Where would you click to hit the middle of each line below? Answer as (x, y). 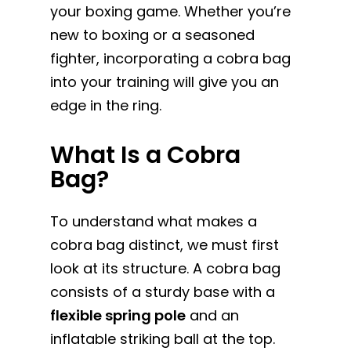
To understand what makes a (154, 221)
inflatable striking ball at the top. (163, 338)
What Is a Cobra (146, 155)
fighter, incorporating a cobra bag (171, 58)
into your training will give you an (165, 82)
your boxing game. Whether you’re (171, 11)
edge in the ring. (106, 105)
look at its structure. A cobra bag (166, 268)
